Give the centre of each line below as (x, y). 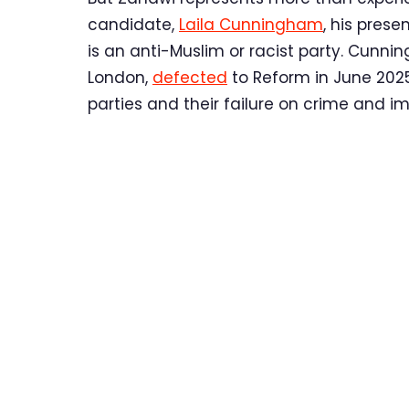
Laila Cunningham (251, 25)
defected (190, 78)
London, (120, 78)
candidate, (133, 25)
